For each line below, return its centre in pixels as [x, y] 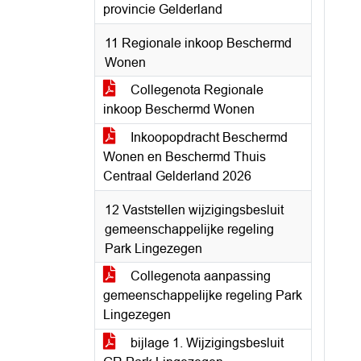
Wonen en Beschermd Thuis [185, 157]
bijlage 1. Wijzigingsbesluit [205, 343]
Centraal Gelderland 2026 [177, 176]
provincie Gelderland [163, 9]
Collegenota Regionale [195, 90]
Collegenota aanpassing [199, 276]
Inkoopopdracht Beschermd [207, 137]
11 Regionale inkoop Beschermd [198, 43]
